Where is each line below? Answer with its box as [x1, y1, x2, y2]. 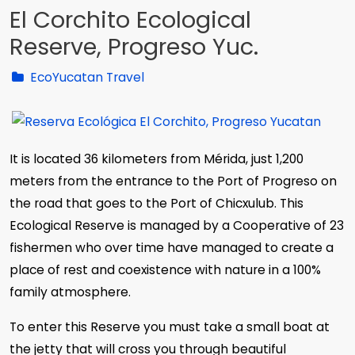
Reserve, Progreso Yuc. [10, 31, 258, 63]
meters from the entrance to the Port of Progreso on [10, 173, 337, 189]
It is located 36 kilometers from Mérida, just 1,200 [10, 151, 303, 167]
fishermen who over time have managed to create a [10, 239, 334, 256]
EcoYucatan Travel [26, 69, 144, 86]
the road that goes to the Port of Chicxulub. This [10, 195, 303, 212]
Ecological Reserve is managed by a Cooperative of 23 [10, 217, 344, 234]
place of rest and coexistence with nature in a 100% [10, 261, 321, 278]
